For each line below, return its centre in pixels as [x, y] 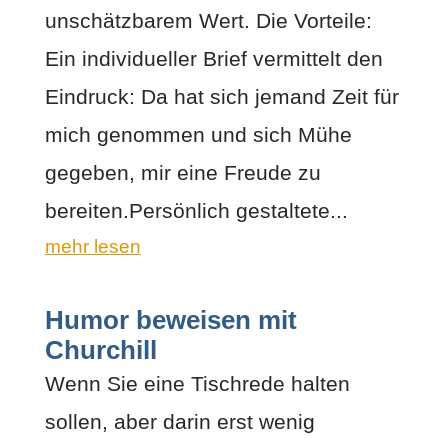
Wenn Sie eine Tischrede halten [197, 383]
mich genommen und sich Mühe [198, 134]
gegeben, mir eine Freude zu [182, 172]
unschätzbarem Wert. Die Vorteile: [208, 20]
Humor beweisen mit [170, 319]
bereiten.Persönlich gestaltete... [196, 210]
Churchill [100, 349]
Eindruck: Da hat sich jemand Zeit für [221, 96]
